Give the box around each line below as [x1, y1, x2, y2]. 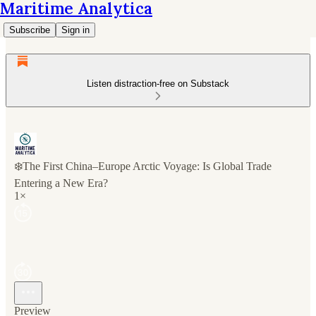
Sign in [61, 25, 90, 35]
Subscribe [9, 25, 50, 35]
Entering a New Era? [14, 177, 108, 189]
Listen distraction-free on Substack [87, 78, 229, 89]
